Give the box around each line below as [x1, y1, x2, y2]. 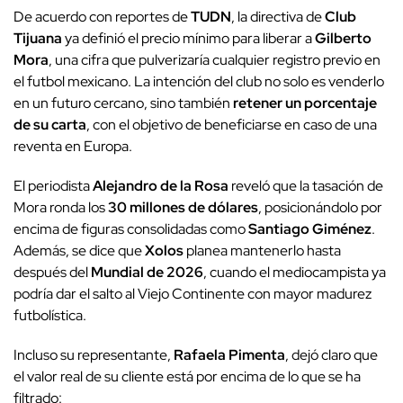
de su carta [13, 114, 86, 134]
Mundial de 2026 [91, 262, 203, 282]
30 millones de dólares [108, 197, 258, 217]
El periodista [13, 175, 93, 195]
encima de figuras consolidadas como [13, 219, 248, 238]
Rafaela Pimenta [174, 345, 285, 364]
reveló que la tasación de [228, 175, 383, 195]
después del [13, 262, 91, 282]
